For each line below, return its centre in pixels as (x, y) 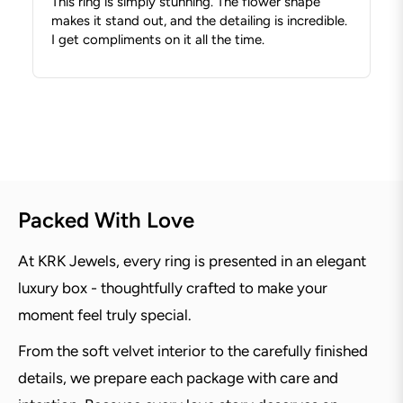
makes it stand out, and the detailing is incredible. (199, 21)
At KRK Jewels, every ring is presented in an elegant (192, 261)
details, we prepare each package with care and (178, 378)
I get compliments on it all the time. (158, 40)
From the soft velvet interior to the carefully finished (193, 351)
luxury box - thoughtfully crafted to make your (173, 288)
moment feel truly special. (105, 315)
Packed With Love (106, 220)
